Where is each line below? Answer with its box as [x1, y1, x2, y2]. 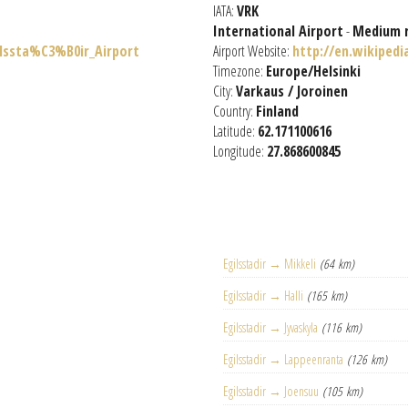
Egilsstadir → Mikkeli [223, 255, 317, 272]
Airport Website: [213, 41, 292, 61]
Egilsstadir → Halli [223, 287, 304, 304]
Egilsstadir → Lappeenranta [223, 351, 344, 368]
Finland [256, 101, 299, 121]
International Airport [213, 21, 343, 41]
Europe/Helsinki [266, 61, 361, 81]
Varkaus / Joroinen [236, 81, 348, 101]
